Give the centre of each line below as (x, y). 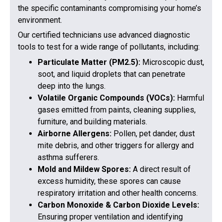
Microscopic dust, (173, 62)
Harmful (191, 98)
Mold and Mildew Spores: (85, 169)
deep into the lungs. (72, 86)
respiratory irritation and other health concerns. (118, 193)
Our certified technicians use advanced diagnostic (104, 35)
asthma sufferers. (68, 157)
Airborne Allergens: (76, 133)
